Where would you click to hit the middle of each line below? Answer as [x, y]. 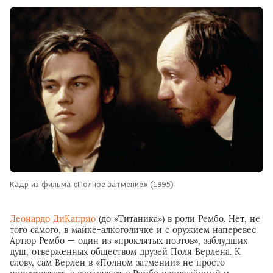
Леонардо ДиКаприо [53, 219]
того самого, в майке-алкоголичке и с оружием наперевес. [134, 230]
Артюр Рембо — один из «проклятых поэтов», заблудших [129, 241]
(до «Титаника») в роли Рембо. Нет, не [178, 219]
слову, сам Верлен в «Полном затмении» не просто [117, 263]
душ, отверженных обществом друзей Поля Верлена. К [125, 252]
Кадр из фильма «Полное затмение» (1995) [92, 184]
